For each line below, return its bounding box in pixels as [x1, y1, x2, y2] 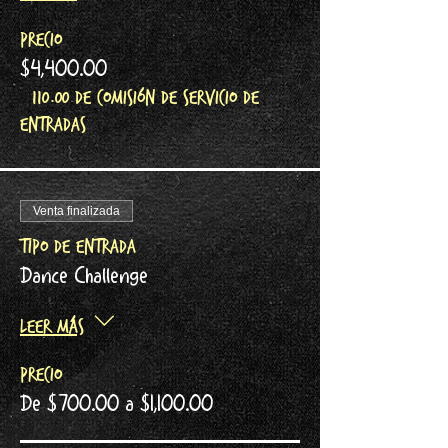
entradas [20, 112, 86, 137]
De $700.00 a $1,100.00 [20, 396, 213, 415]
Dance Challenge [20, 268, 148, 287]
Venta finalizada [33, 203, 120, 218]
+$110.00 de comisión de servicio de [20, 85, 259, 110]
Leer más [20, 314, 84, 339]
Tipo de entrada [20, 234, 136, 259]
